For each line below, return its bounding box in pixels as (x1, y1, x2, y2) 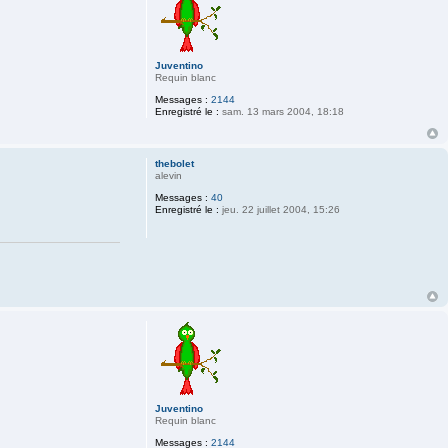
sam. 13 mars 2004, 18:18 (218, 106, 344, 118)
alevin (154, 170, 182, 182)
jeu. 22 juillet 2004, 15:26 (218, 204, 340, 216)
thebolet (154, 158, 194, 170)
